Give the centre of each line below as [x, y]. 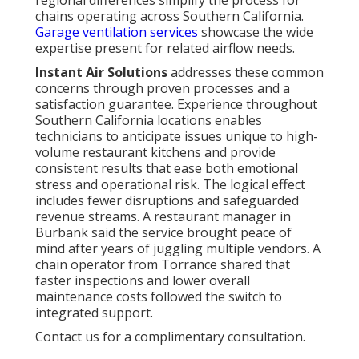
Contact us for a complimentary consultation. [170, 336]
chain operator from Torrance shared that [163, 264]
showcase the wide [256, 32]
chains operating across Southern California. [169, 16]
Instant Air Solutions [101, 72]
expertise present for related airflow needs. [165, 48]
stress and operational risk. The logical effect [170, 184]
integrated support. [94, 312]
